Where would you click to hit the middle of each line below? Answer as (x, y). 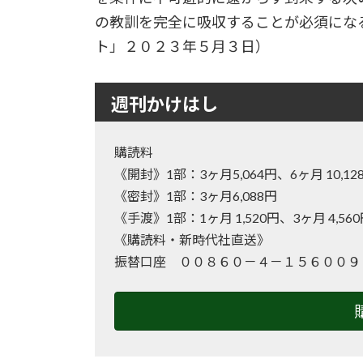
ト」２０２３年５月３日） (182, 47)
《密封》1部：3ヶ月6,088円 (196, 196)
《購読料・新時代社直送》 (192, 240)
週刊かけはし (164, 103)
